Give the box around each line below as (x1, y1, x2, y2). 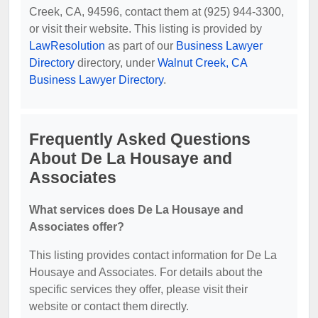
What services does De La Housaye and (29, 203, 243, 216)
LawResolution (29, 39, 105, 52)
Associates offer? (29, 220, 124, 233)
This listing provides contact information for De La (29, 248, 277, 261)
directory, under (75, 56, 158, 69)
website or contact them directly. (29, 300, 189, 312)
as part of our (105, 39, 176, 52)
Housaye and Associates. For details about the (29, 265, 263, 278)
